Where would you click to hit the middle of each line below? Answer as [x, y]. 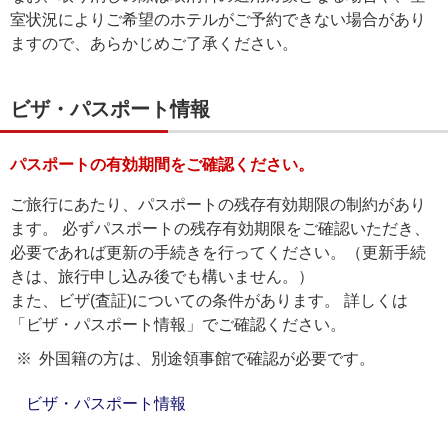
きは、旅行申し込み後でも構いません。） [162, 276]
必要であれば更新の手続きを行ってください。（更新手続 [218, 252]
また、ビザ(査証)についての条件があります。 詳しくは [209, 300]
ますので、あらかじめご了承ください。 [154, 43]
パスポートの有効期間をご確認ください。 [162, 164]
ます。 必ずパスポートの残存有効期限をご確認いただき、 [220, 228]
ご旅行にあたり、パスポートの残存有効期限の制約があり [218, 204]
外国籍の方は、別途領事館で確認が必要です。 [206, 358]
